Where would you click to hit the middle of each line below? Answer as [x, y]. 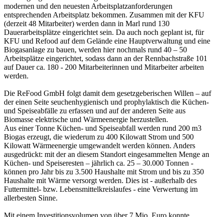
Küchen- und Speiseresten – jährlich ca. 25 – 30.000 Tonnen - [99, 163]
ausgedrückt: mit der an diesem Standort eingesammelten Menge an [107, 155]
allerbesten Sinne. [31, 198]
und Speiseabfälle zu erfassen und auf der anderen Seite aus [95, 111]
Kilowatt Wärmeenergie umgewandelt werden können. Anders [100, 146]
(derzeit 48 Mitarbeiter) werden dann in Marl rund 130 [87, 24]
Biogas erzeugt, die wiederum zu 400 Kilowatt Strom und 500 [99, 137]
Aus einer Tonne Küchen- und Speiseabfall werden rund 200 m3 [103, 128]
